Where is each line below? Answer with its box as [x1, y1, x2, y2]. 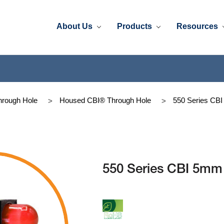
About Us [56, 21, 95, 30]
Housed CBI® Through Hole [59, 95, 151, 104]
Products [117, 21, 154, 30]
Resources [176, 21, 220, 30]
